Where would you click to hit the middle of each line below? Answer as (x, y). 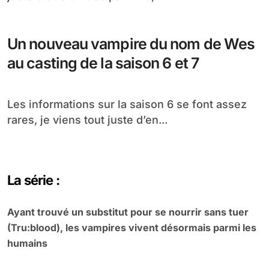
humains (27, 243)
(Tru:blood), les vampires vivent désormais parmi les (132, 228)
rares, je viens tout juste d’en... (87, 120)
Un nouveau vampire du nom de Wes (131, 44)
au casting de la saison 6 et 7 (103, 63)
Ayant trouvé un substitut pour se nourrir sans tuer (128, 212)
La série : (34, 180)
